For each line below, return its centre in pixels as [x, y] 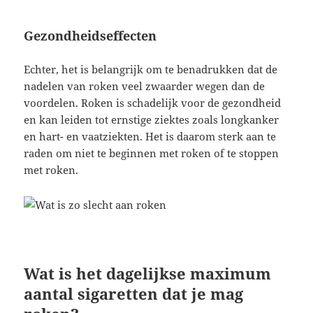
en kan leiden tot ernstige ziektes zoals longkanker [152, 120]
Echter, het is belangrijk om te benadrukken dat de [151, 70]
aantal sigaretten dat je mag [134, 294]
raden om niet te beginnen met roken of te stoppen [152, 153]
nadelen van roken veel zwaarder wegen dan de [145, 86]
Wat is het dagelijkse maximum [148, 274]
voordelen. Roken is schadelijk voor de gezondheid [153, 103]
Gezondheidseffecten [90, 36]
